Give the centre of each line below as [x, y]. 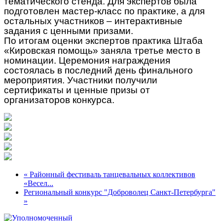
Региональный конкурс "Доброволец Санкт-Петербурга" [120, 192]
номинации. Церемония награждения [87, 60]
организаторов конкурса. [59, 100]
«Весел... [38, 183]
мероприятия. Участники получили [81, 80]
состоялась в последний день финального [98, 70]
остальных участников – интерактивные [93, 21]
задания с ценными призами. [69, 31]
